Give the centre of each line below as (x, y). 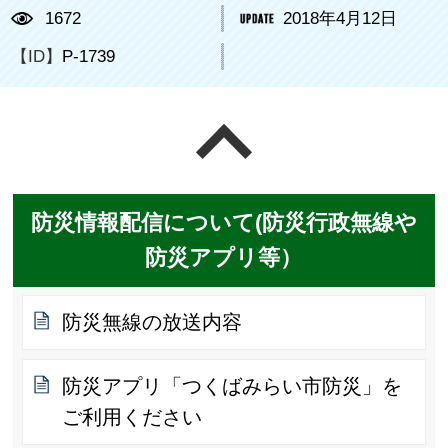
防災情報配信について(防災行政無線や (223, 223)
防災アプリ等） (224, 258)
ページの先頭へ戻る (344, 135)
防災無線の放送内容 (152, 322)
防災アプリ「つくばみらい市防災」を (232, 386)
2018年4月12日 (340, 18)
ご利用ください (132, 417)
